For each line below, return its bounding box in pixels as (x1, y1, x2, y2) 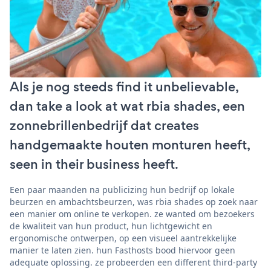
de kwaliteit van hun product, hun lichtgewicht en (10, 220, 212, 232)
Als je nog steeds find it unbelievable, (10, 77, 238, 96)
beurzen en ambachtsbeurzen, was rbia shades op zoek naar (10, 195, 258, 207)
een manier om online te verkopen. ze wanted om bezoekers (10, 207, 255, 220)
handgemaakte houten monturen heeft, (10, 135, 250, 154)
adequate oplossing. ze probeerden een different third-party (10, 256, 257, 268)
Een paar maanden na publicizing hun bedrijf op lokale (10, 183, 235, 195)
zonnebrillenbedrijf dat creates (10, 116, 199, 135)
